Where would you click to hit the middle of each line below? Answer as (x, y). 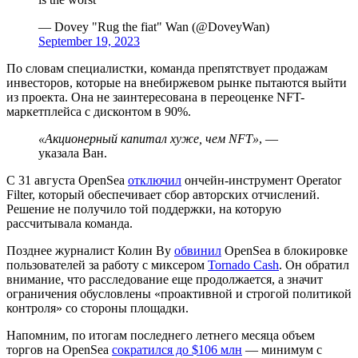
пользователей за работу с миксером (107, 265)
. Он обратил (314, 265)
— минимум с (282, 349)
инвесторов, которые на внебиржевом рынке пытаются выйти (177, 82)
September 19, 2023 (89, 41)
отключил (155, 180)
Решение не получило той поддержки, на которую (144, 209)
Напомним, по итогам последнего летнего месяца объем (161, 335)
